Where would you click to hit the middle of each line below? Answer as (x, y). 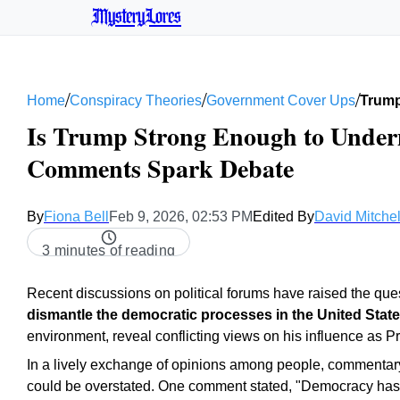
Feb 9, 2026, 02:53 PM (181, 217)
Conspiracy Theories (136, 100)
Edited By (283, 217)
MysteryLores (136, 17)
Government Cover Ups (281, 100)
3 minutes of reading (108, 250)
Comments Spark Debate (160, 168)
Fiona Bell (76, 217)
